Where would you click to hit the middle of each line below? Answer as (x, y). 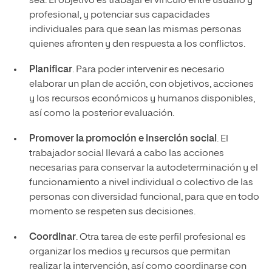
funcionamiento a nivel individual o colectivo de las (141, 182)
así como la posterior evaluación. (101, 113)
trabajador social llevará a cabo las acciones (126, 153)
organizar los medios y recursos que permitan (129, 252)
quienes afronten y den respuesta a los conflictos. (137, 44)
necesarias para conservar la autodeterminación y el (143, 168)
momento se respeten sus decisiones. (112, 212)
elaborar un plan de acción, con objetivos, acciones (141, 84)
